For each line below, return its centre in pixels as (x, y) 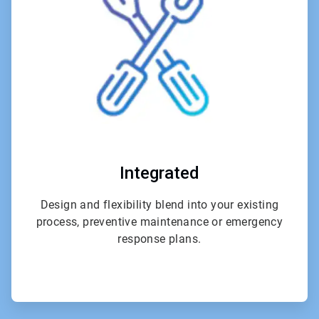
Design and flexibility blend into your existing (159, 204)
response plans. (159, 239)
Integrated (159, 173)
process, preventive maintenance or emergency (159, 221)
